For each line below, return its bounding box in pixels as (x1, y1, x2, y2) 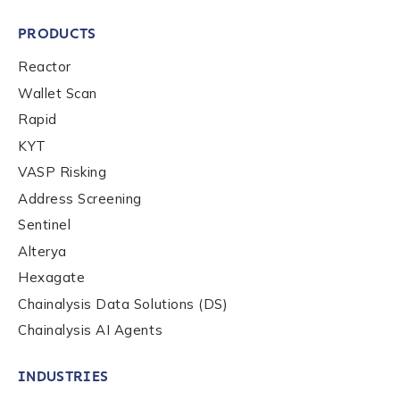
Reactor (18, 58, 71, 75)
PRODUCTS (18, 25, 96, 42)
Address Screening (18, 189, 142, 207)
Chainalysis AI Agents (18, 321, 163, 338)
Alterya (18, 242, 67, 260)
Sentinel (18, 216, 71, 233)
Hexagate (18, 269, 86, 286)
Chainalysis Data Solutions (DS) (18, 295, 229, 312)
